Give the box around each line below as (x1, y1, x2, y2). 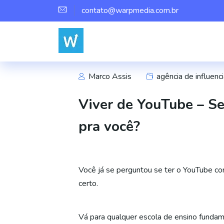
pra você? (78, 117, 140, 136)
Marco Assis (86, 71, 131, 82)
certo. (78, 178, 98, 189)
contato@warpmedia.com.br (81, 5, 178, 16)
